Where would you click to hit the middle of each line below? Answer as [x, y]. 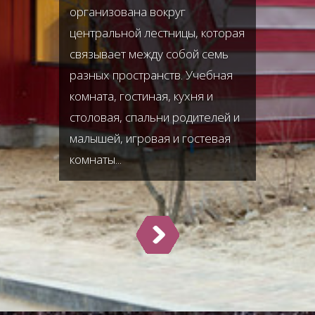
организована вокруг [128, 12]
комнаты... [96, 159]
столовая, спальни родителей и [155, 117]
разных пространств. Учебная [151, 75]
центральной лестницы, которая [157, 33]
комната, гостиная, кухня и [141, 96]
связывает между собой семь [149, 54]
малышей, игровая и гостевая [150, 138]
